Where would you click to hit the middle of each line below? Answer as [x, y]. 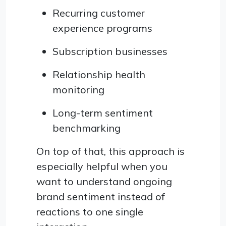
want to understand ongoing [104, 181]
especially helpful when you [102, 166]
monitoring [78, 89]
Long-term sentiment [103, 112]
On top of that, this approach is [110, 151]
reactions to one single [90, 211]
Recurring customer [99, 13]
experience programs [102, 28]
